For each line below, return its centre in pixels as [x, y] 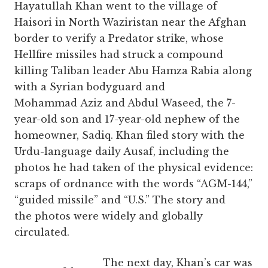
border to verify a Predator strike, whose [119, 39]
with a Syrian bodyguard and [90, 87]
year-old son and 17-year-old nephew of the [127, 119]
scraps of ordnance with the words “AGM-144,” [133, 184]
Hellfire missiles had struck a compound [119, 55]
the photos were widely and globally [109, 216]
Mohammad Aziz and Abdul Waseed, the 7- [125, 103]
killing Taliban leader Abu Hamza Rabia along [133, 71]
